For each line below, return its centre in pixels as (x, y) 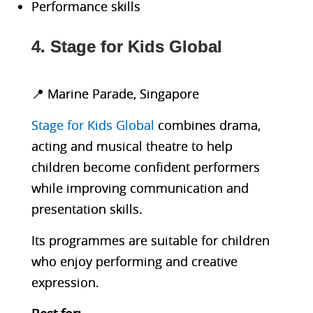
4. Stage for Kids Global (126, 46)
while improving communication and (140, 188)
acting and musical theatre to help (132, 146)
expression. (65, 282)
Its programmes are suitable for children (150, 240)
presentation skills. (87, 209)
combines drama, (207, 125)
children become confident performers (145, 167)
